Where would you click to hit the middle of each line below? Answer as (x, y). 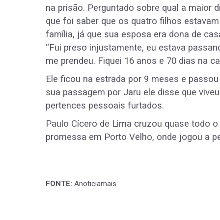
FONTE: (59, 184)
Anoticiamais (94, 184)
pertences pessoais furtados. (105, 106)
